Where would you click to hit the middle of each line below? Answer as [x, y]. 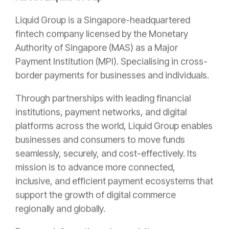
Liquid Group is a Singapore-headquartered [103, 20]
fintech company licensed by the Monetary [102, 34]
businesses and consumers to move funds [100, 140]
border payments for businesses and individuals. [112, 75]
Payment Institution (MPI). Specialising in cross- [111, 61]
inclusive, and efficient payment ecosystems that [114, 181]
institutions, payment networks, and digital [101, 112]
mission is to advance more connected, [95, 167]
